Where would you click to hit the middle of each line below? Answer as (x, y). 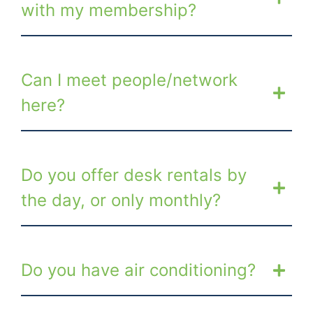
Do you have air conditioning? (138, 270)
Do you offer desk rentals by (134, 175)
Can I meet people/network (129, 80)
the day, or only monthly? (121, 200)
